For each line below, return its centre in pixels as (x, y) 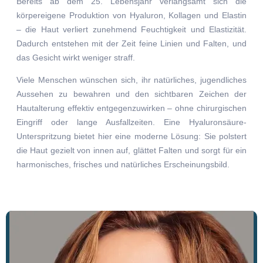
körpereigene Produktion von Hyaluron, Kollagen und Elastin (131, 15)
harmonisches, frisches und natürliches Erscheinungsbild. (123, 165)
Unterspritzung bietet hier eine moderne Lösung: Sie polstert (131, 136)
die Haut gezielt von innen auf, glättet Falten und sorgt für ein (131, 151)
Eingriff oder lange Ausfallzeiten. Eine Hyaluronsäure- (131, 122)
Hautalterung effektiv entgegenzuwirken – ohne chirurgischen (131, 108)
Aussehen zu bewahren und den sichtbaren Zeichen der (131, 94)
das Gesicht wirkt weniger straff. (76, 58)
